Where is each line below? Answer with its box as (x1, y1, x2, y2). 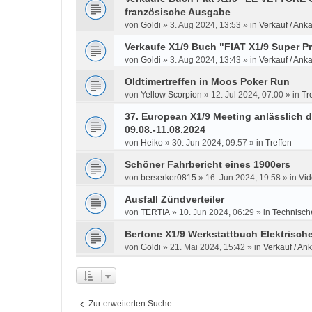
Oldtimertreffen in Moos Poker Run (125, 76, 290, 87)
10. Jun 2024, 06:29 (179, 208, 254, 217)
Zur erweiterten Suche (88, 299, 172, 309)
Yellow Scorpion (141, 90, 202, 100)
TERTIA (141, 208, 170, 217)
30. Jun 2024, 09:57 (172, 138, 247, 148)
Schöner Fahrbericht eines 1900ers (125, 159, 290, 170)
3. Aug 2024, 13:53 (170, 20, 241, 30)
